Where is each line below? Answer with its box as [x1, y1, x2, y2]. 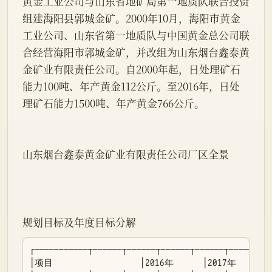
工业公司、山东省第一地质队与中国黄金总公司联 [22, 28, 250, 43]
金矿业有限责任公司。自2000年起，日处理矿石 [22, 62, 240, 77]
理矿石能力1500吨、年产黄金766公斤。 [22, 96, 205, 111]
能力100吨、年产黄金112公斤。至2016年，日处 [22, 79, 240, 94]
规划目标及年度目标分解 [22, 215, 136, 230]
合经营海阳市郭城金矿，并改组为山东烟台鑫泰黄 [22, 45, 250, 60]
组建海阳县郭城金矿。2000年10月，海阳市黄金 [22, 11, 240, 26]
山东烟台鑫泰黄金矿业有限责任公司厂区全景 [22, 147, 229, 162]
